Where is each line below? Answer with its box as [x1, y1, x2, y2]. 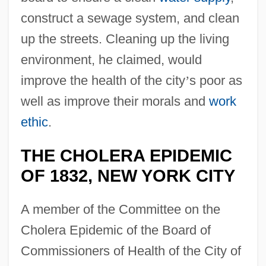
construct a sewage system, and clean [20, 10, 239, 26]
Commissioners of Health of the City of [20, 243, 241, 258]
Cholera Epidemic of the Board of [20, 222, 211, 237]
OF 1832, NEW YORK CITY [20, 166, 235, 185]
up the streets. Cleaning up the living [20, 31, 229, 46]
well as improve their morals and [20, 93, 209, 109]
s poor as [189, 72, 242, 88]
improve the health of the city [20, 72, 185, 88]
